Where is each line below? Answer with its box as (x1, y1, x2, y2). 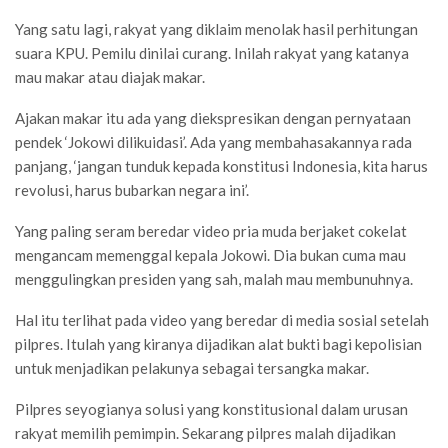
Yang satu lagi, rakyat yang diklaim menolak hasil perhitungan (15, 19, 418, 38)
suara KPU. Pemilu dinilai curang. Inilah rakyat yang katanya (15, 43, 409, 62)
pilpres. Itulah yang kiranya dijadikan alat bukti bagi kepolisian (15, 334, 422, 353)
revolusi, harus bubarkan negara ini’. (15, 180, 249, 199)
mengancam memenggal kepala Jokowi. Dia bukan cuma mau (15, 245, 406, 264)
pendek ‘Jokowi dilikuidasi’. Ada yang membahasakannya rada (15, 132, 412, 151)
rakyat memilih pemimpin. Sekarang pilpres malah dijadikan (15, 423, 396, 442)
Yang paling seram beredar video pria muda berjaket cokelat (15, 221, 407, 240)
